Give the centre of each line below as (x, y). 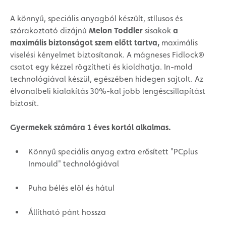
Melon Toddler (116, 31)
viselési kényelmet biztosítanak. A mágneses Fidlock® (107, 55)
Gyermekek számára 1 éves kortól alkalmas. (91, 127)
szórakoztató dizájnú (49, 31)
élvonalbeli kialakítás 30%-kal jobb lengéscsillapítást (108, 91)
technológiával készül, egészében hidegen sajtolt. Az (107, 79)
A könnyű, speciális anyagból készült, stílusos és (96, 18)
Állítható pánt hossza (67, 212)
